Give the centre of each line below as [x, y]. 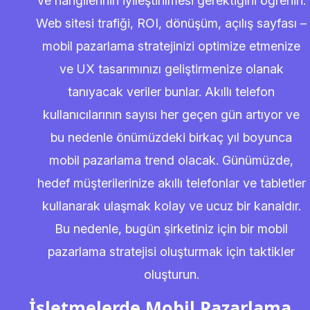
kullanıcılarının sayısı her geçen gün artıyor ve [171, 115]
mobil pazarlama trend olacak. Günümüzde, [171, 160]
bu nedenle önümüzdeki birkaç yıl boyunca [171, 137]
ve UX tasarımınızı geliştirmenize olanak [171, 69]
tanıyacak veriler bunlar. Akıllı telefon [171, 92]
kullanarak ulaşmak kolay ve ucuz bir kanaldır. [171, 206]
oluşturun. [171, 274]
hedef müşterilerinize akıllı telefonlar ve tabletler [171, 183]
